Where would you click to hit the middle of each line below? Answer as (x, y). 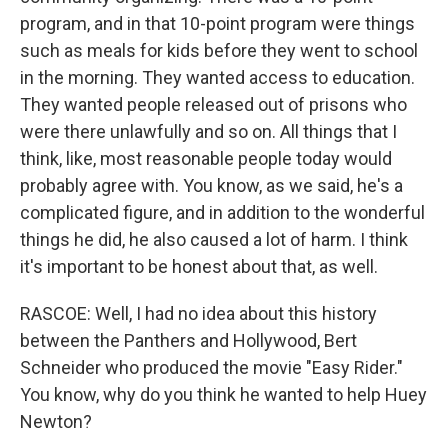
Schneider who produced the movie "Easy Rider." (211, 367)
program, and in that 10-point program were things (217, 23)
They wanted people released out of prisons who (213, 104)
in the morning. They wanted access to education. (217, 77)
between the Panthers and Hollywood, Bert (188, 340)
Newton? (56, 421)
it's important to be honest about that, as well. (199, 266)
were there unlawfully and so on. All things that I (208, 131)
